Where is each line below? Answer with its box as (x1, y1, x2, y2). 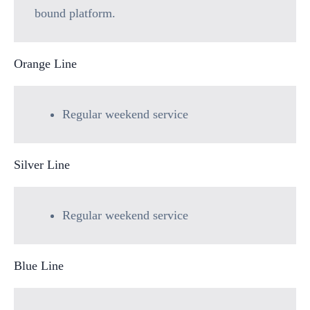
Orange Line (14, 57, 77, 71)
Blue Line (14, 259, 64, 273)
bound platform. (35, 6, 116, 20)
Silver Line (14, 158, 70, 172)
